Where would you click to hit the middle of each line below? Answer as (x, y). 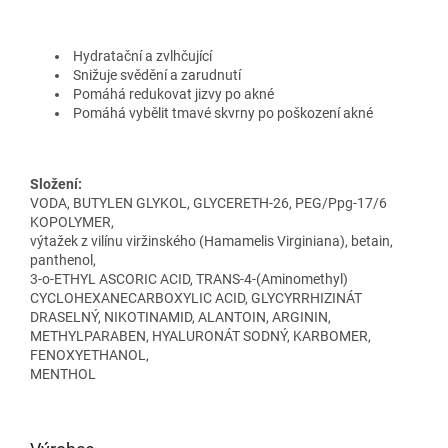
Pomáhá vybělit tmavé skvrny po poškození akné (223, 112)
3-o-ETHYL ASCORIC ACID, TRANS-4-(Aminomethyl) (189, 278)
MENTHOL (64, 373)
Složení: (56, 183)
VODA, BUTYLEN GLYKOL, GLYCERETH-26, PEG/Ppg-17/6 (208, 202)
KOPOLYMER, (72, 221)
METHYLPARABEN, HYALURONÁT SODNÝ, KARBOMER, (200, 335)
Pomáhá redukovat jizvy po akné (173, 93)
